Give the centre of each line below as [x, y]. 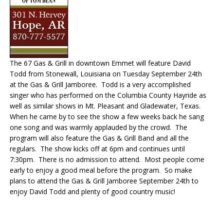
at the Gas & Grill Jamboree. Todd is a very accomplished [100, 85]
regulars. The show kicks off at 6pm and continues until [97, 149]
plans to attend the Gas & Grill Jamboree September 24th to [104, 181]
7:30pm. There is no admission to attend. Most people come [107, 160]
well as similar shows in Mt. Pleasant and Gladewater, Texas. [106, 106]
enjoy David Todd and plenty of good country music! [92, 192]
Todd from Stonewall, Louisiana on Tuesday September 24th [106, 74]
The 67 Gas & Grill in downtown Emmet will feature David [100, 63]
